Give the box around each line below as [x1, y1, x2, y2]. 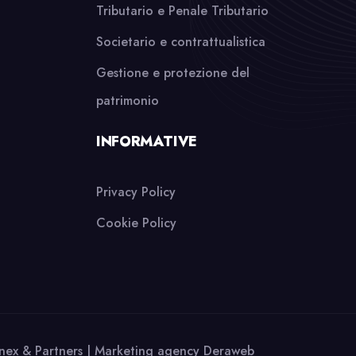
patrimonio [96, 91, 159, 110]
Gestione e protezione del [96, 64, 250, 82]
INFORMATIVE [96, 131, 198, 152]
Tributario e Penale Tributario [96, 2, 269, 20]
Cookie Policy [96, 214, 176, 232]
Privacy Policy [96, 183, 176, 201]
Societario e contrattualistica [96, 33, 265, 51]
